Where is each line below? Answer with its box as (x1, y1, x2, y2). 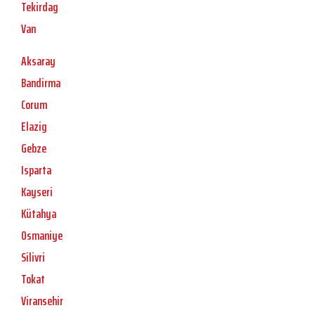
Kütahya (21, 204, 56, 224)
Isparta (21, 160, 51, 181)
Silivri (21, 247, 45, 268)
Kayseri (21, 182, 53, 202)
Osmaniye (21, 226, 63, 246)
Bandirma (21, 73, 60, 94)
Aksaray (21, 51, 56, 72)
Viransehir (21, 291, 63, 311)
